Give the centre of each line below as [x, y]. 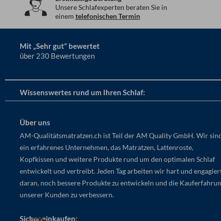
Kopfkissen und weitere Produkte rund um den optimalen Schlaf [118, 159]
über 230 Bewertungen [57, 56]
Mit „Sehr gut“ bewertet [60, 46]
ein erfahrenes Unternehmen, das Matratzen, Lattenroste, [107, 147]
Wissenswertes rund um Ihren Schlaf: [83, 92]
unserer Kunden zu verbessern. [67, 194]
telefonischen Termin [108, 16]
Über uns [35, 122]
